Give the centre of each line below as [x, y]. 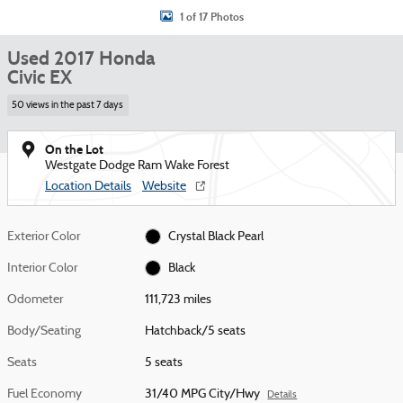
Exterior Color [44, 237]
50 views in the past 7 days [68, 105]
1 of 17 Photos [211, 17]
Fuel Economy [45, 394]
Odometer [35, 300]
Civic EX [40, 77]
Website [164, 186]
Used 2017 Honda [81, 58]
